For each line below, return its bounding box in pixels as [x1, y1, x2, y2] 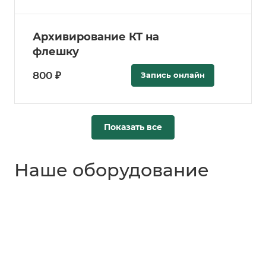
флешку [33, 45, 79, 59]
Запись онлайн [141, 70, 205, 80]
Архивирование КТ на [33, 30, 159, 44]
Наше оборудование [14, 159, 209, 182]
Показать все [104, 122, 162, 133]
